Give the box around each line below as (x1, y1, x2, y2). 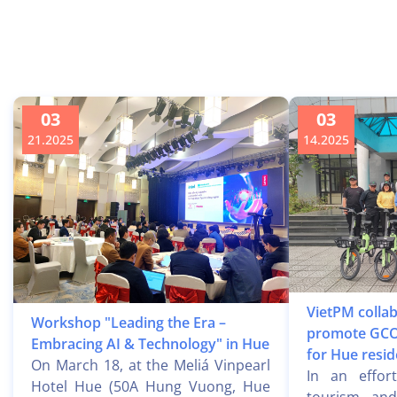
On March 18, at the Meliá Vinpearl (31, 354, 270, 375)
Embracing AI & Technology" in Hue (31, 333, 269, 354)
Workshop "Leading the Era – (31, 312, 226, 332)
